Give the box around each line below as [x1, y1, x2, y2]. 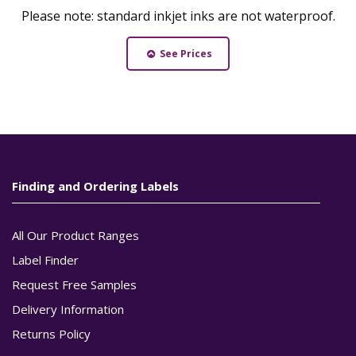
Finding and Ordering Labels [12, 177, 179, 194]
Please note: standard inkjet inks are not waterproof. [21, 6, 335, 25]
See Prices [157, 46, 212, 60]
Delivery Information [12, 300, 124, 317]
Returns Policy [12, 325, 91, 342]
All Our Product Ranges [12, 226, 139, 243]
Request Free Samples [12, 276, 137, 292]
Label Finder [12, 251, 79, 268]
